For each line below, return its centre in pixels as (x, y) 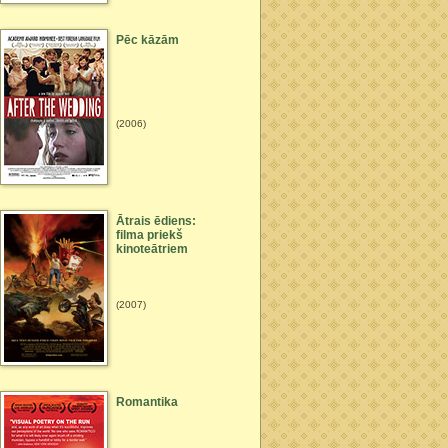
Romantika (147, 402)
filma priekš (149, 235)
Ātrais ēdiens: (156, 221)
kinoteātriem (152, 249)
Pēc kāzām (147, 40)
